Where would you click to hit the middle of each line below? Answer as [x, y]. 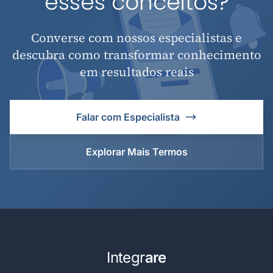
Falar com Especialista [128, 117]
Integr [126, 257]
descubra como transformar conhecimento [136, 55]
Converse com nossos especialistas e [136, 38]
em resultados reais [136, 72]
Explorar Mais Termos [136, 152]
